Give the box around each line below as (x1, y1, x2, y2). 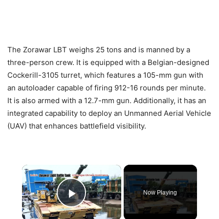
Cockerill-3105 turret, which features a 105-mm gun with (7, 70, 203, 80)
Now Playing (143, 189, 177, 196)
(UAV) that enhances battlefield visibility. (7, 121, 146, 131)
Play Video (71, 198, 142, 215)
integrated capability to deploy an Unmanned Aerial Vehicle (7, 108, 211, 118)
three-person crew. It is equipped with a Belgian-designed (7, 57, 209, 67)
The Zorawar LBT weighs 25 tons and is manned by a (7, 44, 190, 54)
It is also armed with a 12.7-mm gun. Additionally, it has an (7, 95, 206, 105)
